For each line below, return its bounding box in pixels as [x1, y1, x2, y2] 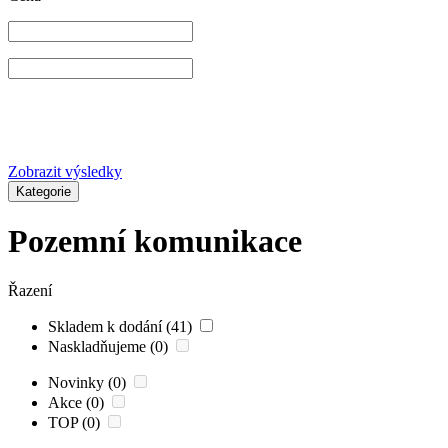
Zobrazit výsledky [8, 162, 122, 180]
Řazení [8, 281, 52, 299]
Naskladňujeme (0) [48, 337, 172, 355]
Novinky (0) [48, 373, 130, 391]
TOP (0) [48, 413, 104, 431]
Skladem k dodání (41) [48, 317, 196, 335]
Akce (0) [48, 393, 108, 411]
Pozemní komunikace [8, 223, 302, 260]
